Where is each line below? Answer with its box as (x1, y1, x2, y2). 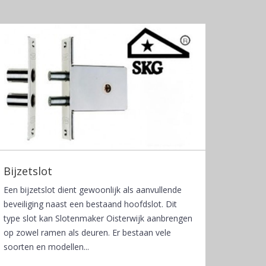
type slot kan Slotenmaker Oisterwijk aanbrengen (4, 212, 192, 224)
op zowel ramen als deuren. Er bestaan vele (4, 226, 171, 238)
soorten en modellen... (4, 240, 89, 252)
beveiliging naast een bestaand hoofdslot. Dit (4, 198, 177, 210)
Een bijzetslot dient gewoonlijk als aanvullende (4, 183, 182, 195)
